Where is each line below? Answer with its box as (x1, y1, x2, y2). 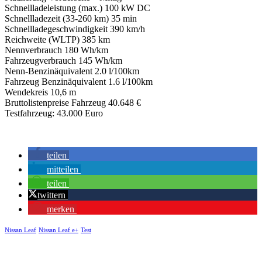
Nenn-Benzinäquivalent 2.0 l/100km (5, 65, 139, 76)
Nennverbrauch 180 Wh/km (5, 44, 108, 55)
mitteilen (47, 164, 78, 174)
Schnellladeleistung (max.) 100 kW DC (5, 2, 150, 13)
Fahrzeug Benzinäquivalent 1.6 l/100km (5, 76, 153, 87)
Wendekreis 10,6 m (5, 87, 76, 97)
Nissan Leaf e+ (39, 226, 78, 233)
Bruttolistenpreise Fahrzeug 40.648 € (5, 97, 141, 108)
